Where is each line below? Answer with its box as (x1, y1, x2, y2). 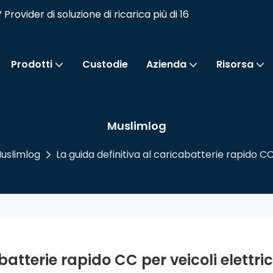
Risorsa (216, 57, 253, 71)
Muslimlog (107, 118, 166, 134)
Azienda (146, 57, 186, 71)
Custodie (82, 57, 128, 71)
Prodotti (10, 57, 52, 71)
